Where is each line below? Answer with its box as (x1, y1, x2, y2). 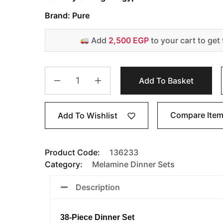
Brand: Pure (45, 10, 90, 21)
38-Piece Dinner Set (60, 213, 134, 222)
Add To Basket (139, 76, 194, 86)
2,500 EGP (108, 35, 149, 46)
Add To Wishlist (58, 111, 117, 121)
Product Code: (45, 147, 100, 157)
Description (76, 182, 120, 192)
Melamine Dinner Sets (92, 159, 175, 169)
